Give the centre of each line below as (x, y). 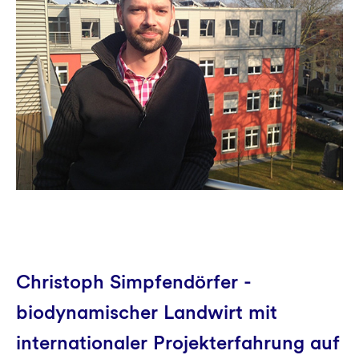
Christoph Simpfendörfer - (134, 282)
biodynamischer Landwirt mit (147, 312)
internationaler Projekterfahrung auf (177, 343)
